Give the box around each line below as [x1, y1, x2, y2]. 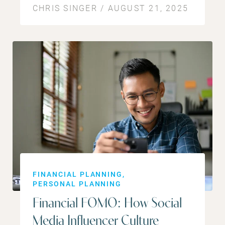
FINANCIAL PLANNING [33, 169, 123, 179]
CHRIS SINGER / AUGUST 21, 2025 [33, 2, 189, 13]
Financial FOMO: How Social [33, 197, 182, 211]
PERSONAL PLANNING [33, 179, 122, 189]
